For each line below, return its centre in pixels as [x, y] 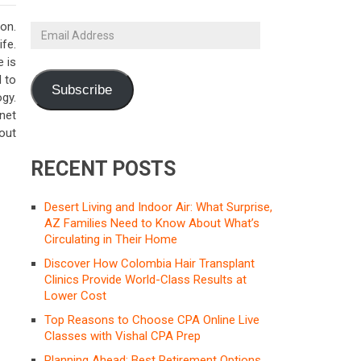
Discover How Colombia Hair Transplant [149, 263]
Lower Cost [75, 295]
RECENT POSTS [103, 168]
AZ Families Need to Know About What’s [152, 223]
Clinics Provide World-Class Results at [145, 279]
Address [52, 46]
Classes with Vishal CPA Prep [122, 336]
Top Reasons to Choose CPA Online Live [152, 320]
